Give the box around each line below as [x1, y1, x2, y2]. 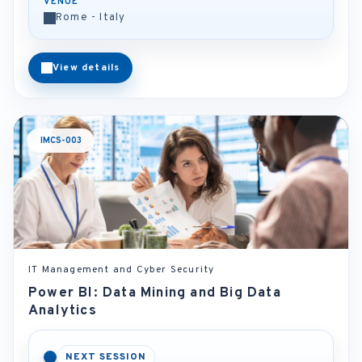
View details [53, 61, 120, 74]
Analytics [28, 302, 97, 320]
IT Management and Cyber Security [28, 263, 215, 276]
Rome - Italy [56, 11, 126, 24]
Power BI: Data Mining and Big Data [28, 284, 281, 302]
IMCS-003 [40, 135, 82, 146]
